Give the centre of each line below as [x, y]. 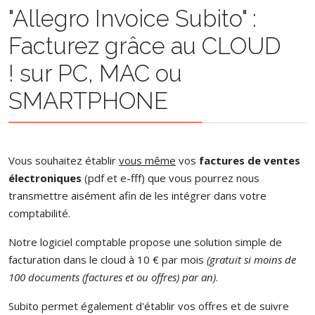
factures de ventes [250, 160]
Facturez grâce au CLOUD [145, 46]
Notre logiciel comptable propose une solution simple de [145, 242]
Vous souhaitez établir [64, 160]
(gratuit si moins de [251, 259]
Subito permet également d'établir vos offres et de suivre [149, 306]
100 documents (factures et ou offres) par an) [112, 277]
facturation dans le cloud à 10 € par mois [108, 259]
